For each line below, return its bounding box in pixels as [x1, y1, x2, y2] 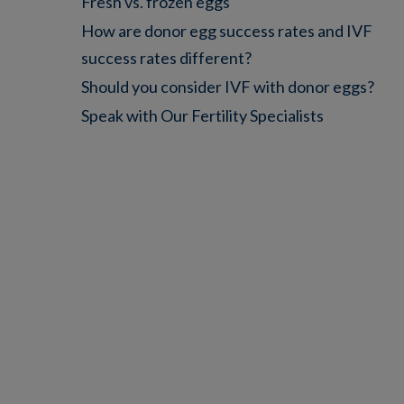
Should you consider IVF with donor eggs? [81, 76, 374, 96]
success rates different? [81, 47, 252, 68]
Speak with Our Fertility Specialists [81, 105, 324, 125]
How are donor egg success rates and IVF [81, 20, 372, 41]
